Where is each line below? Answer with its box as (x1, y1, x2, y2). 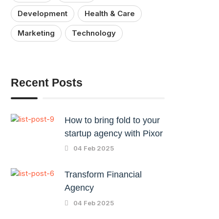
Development (18, 8, 68, 18)
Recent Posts (11, 76, 83, 89)
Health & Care (85, 8, 135, 18)
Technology (72, 28, 116, 38)
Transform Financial (65, 170, 142, 180)
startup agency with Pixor (65, 128, 163, 138)
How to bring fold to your (65, 115, 160, 125)
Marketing (18, 28, 55, 38)
